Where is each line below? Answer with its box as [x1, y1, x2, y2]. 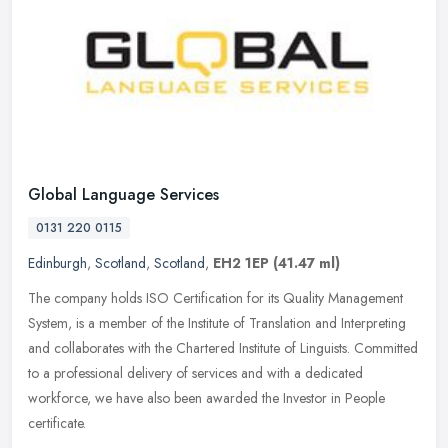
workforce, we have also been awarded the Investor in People [28, 388, 385, 409]
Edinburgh [28, 253, 87, 274]
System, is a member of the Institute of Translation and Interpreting [28, 313, 406, 334]
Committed [354, 338, 418, 359]
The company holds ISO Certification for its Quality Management [28, 288, 403, 309]
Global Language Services [28, 183, 219, 207]
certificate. [28, 413, 86, 434]
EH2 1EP [213, 253, 269, 274]
